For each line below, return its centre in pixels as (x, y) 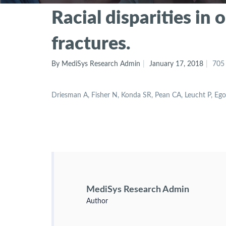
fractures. (91, 42)
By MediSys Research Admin (96, 64)
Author (97, 201)
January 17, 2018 (176, 64)
